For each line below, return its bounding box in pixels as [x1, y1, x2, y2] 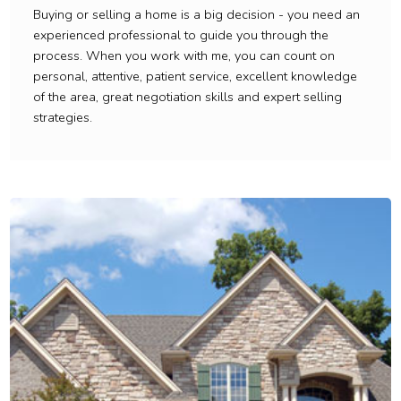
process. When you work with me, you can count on [32, 47, 335, 65]
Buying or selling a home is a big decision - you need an [32, 5, 360, 24]
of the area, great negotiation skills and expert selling [32, 88, 342, 107]
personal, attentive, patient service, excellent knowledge [32, 67, 357, 86]
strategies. [32, 108, 92, 127]
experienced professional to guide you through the [32, 26, 328, 45]
